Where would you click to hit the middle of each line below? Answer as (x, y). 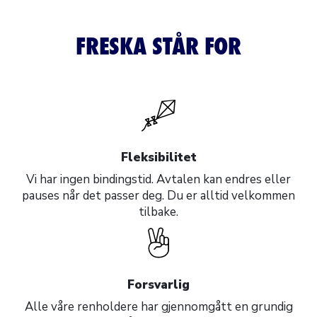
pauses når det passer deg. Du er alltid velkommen (158, 195)
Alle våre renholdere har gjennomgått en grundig (158, 306)
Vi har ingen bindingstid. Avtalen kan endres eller (158, 179)
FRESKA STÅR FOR (158, 46)
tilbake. (158, 212)
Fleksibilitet (158, 157)
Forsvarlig (158, 284)
